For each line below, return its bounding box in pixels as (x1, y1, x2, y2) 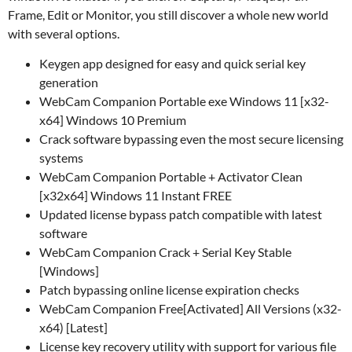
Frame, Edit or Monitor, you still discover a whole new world (8, 6, 328, 22)
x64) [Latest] (39, 319, 108, 335)
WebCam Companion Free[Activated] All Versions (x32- (39, 300, 342, 316)
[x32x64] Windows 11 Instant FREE (39, 187, 232, 203)
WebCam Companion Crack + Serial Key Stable (39, 244, 291, 259)
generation (39, 74, 98, 90)
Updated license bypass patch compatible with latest (39, 206, 322, 222)
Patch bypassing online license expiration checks (39, 281, 299, 297)
